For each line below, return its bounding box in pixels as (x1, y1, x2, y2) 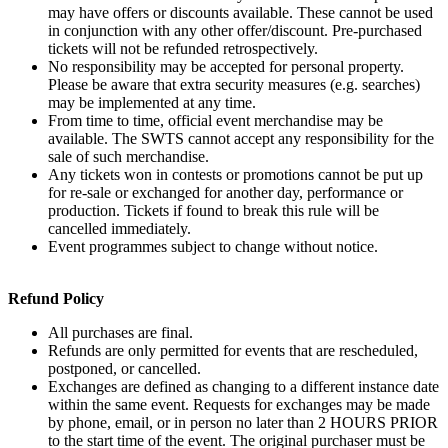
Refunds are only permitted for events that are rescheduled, (48, 341, 418, 359)
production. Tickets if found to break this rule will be (48, 201, 379, 219)
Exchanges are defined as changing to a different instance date (48, 377, 439, 395)
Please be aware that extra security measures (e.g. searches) (48, 75, 420, 93)
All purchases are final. (48, 323, 193, 341)
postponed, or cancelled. (48, 359, 201, 377)
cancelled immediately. (48, 219, 191, 237)
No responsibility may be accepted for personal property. (48, 57, 404, 75)
